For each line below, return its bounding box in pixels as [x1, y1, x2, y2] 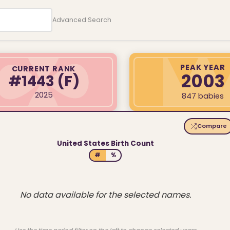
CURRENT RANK [11, 63, 76, 74]
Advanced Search [52, 15, 112, 24]
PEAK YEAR [180, 62, 225, 72]
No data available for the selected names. [20, 188, 191, 201]
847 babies [182, 91, 224, 102]
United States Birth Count [56, 139, 154, 149]
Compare [197, 122, 227, 130]
